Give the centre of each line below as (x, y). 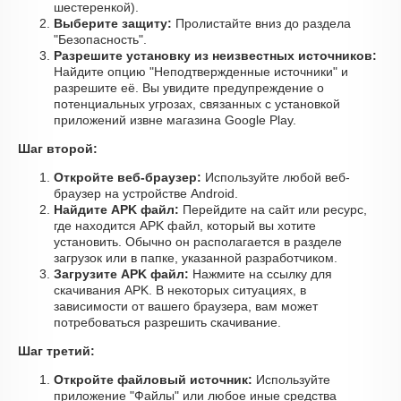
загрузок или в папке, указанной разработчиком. (196, 258)
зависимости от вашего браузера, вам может (186, 306)
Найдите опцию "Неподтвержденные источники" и (201, 72)
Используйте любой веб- (276, 177)
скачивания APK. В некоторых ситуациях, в (180, 290)
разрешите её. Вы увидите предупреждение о (189, 88)
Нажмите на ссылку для (260, 274)
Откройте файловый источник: (153, 380)
